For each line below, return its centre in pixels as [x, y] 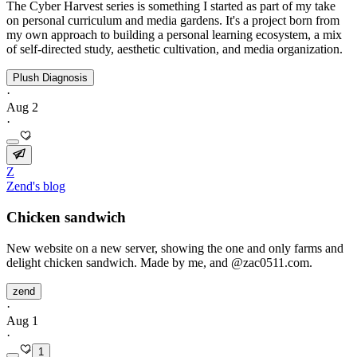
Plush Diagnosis [50, 78]
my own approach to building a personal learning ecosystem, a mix [174, 35]
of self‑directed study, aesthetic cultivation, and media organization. [175, 49]
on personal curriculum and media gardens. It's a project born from [173, 21]
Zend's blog [36, 186]
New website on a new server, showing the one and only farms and [175, 248]
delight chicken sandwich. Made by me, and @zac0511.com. [159, 262]
